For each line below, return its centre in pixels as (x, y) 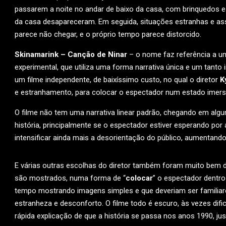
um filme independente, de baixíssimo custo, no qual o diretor (117, 80)
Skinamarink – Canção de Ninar (71, 54)
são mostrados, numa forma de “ (70, 178)
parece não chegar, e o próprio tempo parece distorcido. (108, 34)
